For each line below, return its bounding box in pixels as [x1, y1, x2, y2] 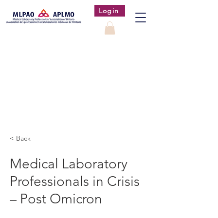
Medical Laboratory [10, 156, 127, 172]
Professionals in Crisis [10, 173, 140, 189]
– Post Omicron [10, 191, 102, 207]
